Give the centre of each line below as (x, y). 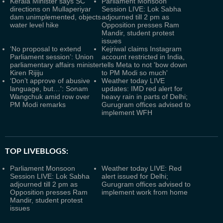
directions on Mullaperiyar (51, 9)
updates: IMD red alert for (142, 89)
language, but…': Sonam (49, 89)
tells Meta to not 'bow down (144, 65)
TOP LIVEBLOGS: (37, 151)
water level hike (34, 25)
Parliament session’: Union (52, 57)
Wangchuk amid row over (50, 97)
